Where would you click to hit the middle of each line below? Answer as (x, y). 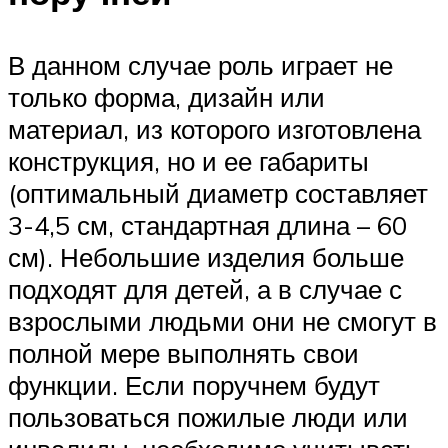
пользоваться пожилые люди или (208, 417)
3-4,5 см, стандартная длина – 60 (207, 225)
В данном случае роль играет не (200, 65)
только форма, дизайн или (166, 97)
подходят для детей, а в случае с (205, 289)
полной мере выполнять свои (183, 353)
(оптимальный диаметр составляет (218, 193)
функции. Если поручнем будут (194, 385)
